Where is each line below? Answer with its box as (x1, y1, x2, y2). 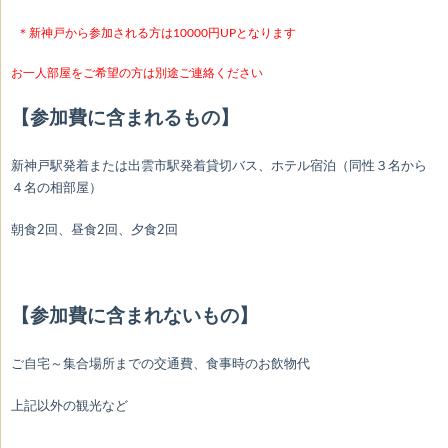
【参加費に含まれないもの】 (11, 307, 258, 327)
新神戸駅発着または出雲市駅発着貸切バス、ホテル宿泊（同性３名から (11, 159, 427, 174)
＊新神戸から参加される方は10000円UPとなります (17, 27, 296, 40)
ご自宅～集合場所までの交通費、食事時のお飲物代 (11, 357, 310, 372)
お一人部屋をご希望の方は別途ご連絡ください (11, 67, 263, 80)
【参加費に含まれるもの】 (11, 109, 239, 129)
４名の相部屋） (11, 181, 102, 196)
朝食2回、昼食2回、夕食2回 (11, 223, 178, 238)
